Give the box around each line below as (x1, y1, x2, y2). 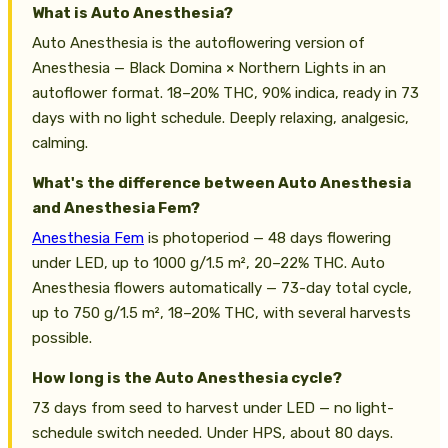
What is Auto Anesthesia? (32, 3, 233, 22)
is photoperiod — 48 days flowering (144, 228, 391, 247)
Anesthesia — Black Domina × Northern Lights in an (32, 58, 386, 77)
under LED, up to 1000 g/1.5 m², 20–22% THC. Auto (32, 253, 385, 272)
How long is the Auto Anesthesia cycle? (32, 368, 342, 387)
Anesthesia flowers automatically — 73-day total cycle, (32, 278, 412, 297)
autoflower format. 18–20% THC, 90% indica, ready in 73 (32, 83, 419, 102)
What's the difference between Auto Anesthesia (32, 173, 411, 192)
